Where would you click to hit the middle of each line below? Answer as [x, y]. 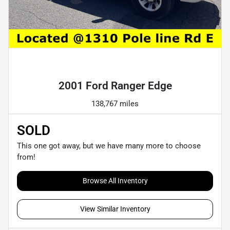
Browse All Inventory [115, 180]
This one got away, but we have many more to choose [109, 146]
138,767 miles [115, 103]
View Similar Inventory [115, 209]
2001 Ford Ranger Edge [115, 85]
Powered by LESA [147, 64]
